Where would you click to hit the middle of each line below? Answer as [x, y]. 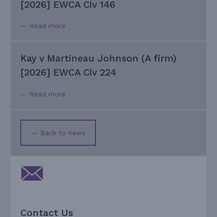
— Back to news [58, 132]
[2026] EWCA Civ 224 [69, 73]
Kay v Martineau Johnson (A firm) [99, 59]
